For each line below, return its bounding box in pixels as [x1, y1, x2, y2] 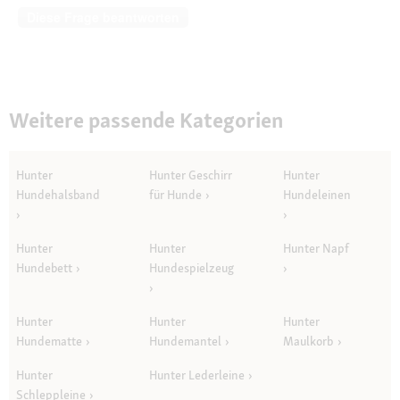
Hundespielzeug [149, 260, 235, 277]
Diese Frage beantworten [27, 7, 179, 26]
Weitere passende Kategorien [9, 105, 283, 134]
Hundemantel [149, 333, 222, 350]
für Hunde [149, 187, 203, 204]
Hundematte [16, 333, 82, 350]
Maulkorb [283, 333, 334, 350]
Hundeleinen [283, 187, 352, 204]
